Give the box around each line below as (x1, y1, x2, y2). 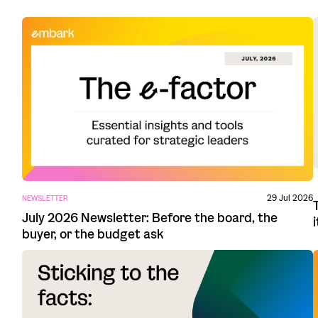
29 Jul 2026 (267, 192, 314, 203)
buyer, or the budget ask (21, 226, 163, 242)
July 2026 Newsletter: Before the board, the (21, 209, 278, 226)
